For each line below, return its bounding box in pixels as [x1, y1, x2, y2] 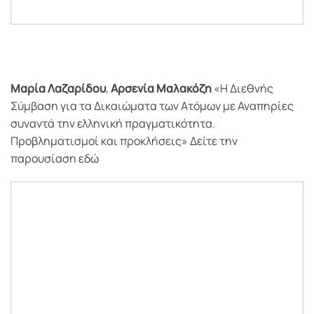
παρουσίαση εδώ [11, 150, 99, 166]
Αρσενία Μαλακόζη [111, 80, 212, 96]
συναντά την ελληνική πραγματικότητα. [11, 115, 215, 131]
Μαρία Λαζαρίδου [11, 80, 106, 96]
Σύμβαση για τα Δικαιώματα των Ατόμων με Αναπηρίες [11, 97, 294, 114]
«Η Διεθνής [212, 80, 273, 96]
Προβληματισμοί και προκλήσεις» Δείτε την [11, 132, 238, 149]
